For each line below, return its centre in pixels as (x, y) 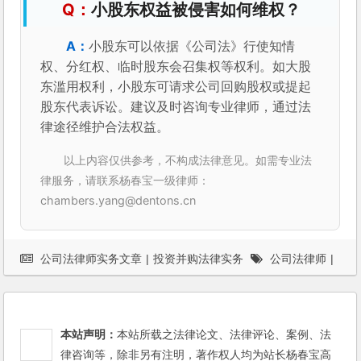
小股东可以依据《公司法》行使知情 (192, 46)
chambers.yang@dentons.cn (118, 201)
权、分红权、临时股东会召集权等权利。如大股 (176, 66)
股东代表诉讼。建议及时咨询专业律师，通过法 (176, 107)
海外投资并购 (194, 282)
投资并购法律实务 (199, 259)
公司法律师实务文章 (91, 259)
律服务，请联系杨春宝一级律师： (125, 180)
